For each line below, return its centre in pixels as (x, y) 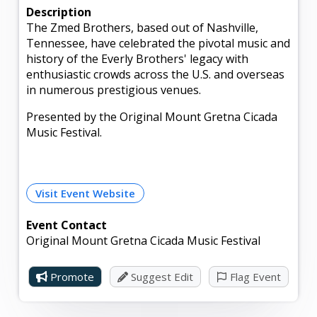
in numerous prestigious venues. (114, 90)
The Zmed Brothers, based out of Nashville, (143, 27)
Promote (71, 276)
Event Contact (67, 225)
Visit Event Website (86, 193)
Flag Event (254, 276)
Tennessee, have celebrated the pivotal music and (158, 43)
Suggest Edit (160, 276)
